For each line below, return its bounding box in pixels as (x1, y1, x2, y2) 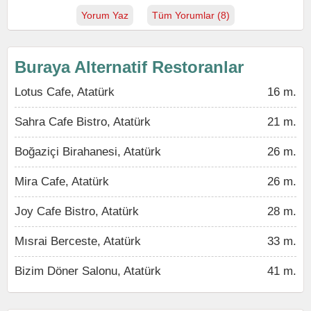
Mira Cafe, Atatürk (15, 175, 109, 188)
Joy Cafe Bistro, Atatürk (15, 205, 139, 218)
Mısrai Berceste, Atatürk (15, 235, 141, 248)
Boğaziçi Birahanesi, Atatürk (15, 145, 161, 158)
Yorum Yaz (81, 10, 128, 21)
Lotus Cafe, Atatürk (15, 85, 115, 99)
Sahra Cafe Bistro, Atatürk (15, 115, 151, 128)
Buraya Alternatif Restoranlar (15, 58, 244, 76)
